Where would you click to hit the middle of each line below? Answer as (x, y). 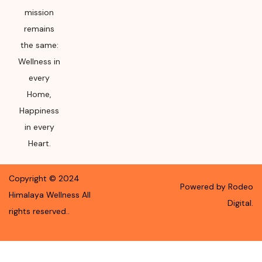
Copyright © (34, 178)
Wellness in (39, 61)
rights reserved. (38, 211)
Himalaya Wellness (44, 195)
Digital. (240, 203)
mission (39, 12)
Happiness (39, 111)
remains (39, 29)
